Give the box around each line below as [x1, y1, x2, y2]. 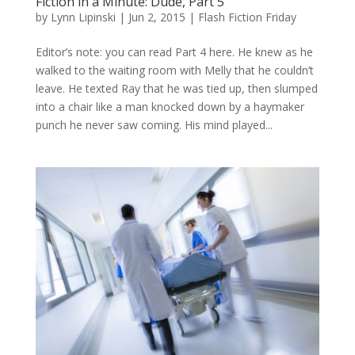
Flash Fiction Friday [197, 9, 296, 25]
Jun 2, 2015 [128, 9, 185, 25]
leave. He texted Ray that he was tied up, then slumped [35, 80, 318, 96]
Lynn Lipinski [50, 9, 116, 25]
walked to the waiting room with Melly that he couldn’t [35, 62, 314, 78]
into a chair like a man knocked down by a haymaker [35, 98, 304, 114]
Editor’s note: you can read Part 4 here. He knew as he [35, 44, 313, 59]
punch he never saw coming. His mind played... [35, 116, 273, 132]
